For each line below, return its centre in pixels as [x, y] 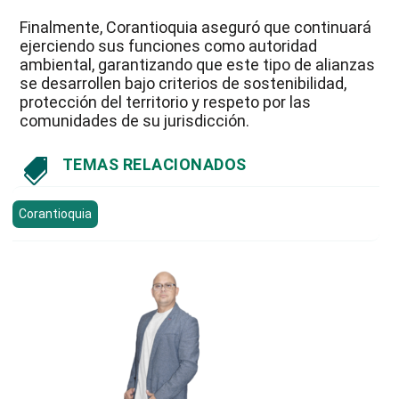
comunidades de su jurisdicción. [135, 121]
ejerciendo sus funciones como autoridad [169, 46]
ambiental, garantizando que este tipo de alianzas [198, 65]
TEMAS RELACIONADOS [154, 165]
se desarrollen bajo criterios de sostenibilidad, [183, 84]
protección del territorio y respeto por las [166, 102]
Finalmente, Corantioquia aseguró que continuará [196, 28]
